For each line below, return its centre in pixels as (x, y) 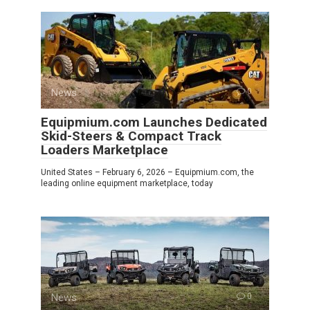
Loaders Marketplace (104, 150)
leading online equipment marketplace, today (127, 184)
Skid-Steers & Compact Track (131, 136)
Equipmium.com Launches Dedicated (154, 122)
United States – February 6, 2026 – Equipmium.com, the (147, 173)
